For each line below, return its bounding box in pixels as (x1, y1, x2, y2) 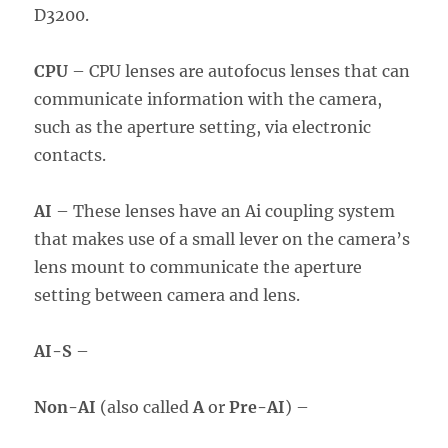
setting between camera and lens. (34, 284, 301, 305)
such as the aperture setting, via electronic (34, 116, 372, 137)
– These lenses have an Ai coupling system (52, 200, 396, 221)
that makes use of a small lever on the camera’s (34, 228, 411, 249)
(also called (96, 396, 194, 417)
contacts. (34, 144, 107, 165)
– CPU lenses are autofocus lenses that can (68, 60, 411, 81)
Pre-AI (229, 396, 286, 417)
